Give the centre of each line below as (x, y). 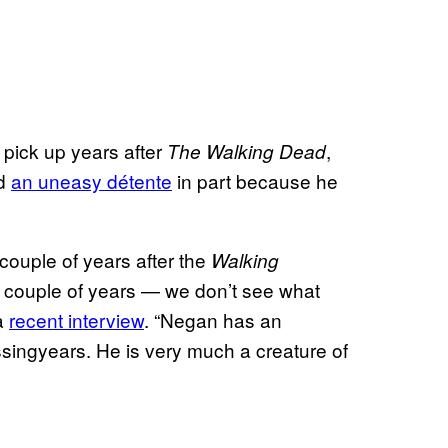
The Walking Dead (246, 150)
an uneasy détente (91, 180)
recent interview (76, 319)
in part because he (255, 180)
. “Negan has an (213, 319)
